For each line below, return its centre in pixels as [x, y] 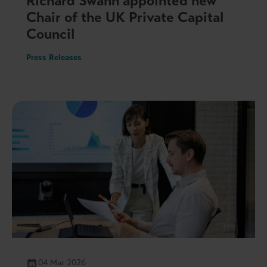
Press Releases [54, 57]
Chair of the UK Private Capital [125, 17]
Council [50, 34]
